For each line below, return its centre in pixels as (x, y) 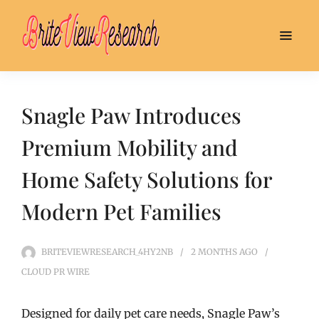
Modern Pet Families (121, 211)
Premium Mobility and (130, 147)
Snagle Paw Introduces (131, 115)
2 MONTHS (214, 252)
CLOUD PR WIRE (56, 272)
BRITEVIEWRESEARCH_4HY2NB (107, 252)
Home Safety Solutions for (147, 179)
